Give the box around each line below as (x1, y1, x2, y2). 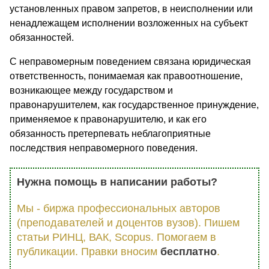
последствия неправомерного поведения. (10, 142, 198, 153)
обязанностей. (10, 32, 74, 43)
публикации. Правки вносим (17, 245, 160, 258)
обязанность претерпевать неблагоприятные (10, 128, 211, 139)
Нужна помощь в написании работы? (17, 175, 217, 188)
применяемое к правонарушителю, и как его (10, 113, 207, 124)
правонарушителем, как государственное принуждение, (10, 99, 259, 110)
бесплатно (160, 245, 217, 258)
